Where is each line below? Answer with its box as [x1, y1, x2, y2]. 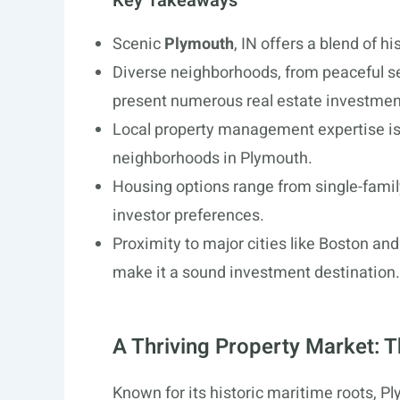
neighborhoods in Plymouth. [112, 146, 312, 171]
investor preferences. [112, 204, 264, 228]
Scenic [112, 32, 164, 56]
